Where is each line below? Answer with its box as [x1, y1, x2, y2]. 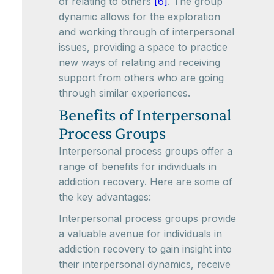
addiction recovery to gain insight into [59, 243, 232, 255]
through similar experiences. [59, 87, 190, 99]
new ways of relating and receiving [59, 56, 220, 68]
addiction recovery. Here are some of [59, 176, 232, 188]
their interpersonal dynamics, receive [59, 258, 231, 270]
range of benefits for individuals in [59, 160, 217, 172]
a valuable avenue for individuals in [59, 228, 222, 240]
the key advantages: [59, 191, 151, 203]
